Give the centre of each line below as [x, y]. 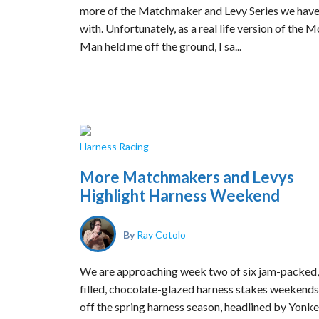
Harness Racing [114, 146]
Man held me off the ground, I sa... [161, 46]
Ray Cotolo [161, 234]
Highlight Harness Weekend [180, 195]
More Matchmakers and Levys [187, 177]
